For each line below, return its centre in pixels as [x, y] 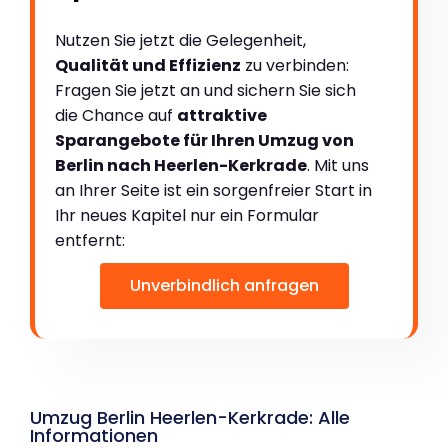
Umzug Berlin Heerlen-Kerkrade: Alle [190, 417]
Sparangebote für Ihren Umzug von [204, 140]
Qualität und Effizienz [148, 65]
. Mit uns [338, 165]
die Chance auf [116, 115]
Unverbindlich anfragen [224, 285]
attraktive [222, 115]
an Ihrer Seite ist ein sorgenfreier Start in [213, 190]
